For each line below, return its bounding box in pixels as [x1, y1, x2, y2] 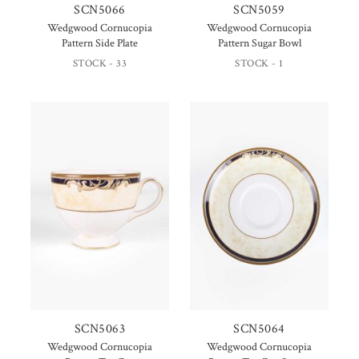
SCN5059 [233, 2, 285, 19]
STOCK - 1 [235, 57, 284, 71]
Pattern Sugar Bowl [217, 36, 301, 51]
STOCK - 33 [72, 57, 127, 71]
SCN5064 [233, 320, 285, 337]
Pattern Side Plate [62, 36, 138, 51]
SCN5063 [74, 320, 126, 337]
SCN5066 [74, 2, 126, 19]
